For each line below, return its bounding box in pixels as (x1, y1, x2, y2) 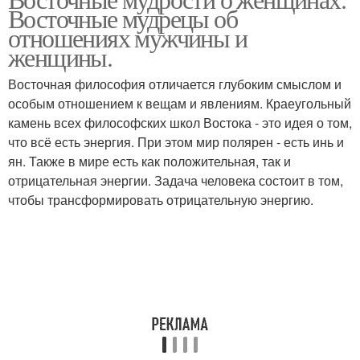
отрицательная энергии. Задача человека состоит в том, (8, 171, 343, 190)
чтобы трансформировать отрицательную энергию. (8, 190, 313, 209)
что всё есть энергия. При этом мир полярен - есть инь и (8, 133, 344, 151)
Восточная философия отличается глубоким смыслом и (8, 75, 342, 93)
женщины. (8, 39, 112, 74)
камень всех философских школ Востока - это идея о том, (8, 113, 352, 132)
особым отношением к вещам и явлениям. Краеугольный (8, 94, 351, 112)
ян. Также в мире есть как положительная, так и (8, 152, 291, 170)
